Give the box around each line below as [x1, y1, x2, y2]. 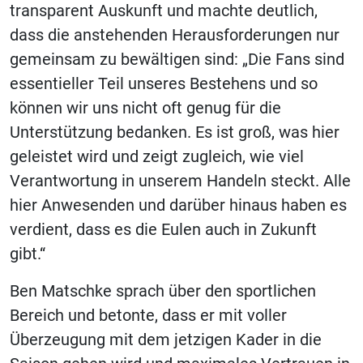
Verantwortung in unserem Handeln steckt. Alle [10, 171, 351, 190]
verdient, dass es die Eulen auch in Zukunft [10, 220, 317, 239]
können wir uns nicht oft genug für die [10, 98, 281, 117]
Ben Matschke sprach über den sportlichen [10, 281, 316, 301]
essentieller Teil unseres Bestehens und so [10, 74, 318, 93]
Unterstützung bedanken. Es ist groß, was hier [10, 122, 340, 142]
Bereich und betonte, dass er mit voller [10, 305, 287, 325]
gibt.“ [10, 244, 45, 263]
